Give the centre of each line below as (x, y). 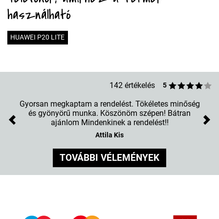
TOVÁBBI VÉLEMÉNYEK (109, 157)
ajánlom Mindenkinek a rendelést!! (109, 122)
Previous (26, 125)
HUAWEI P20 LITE (38, 37)
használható (39, 14)
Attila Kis (109, 135)
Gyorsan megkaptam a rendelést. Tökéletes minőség (109, 104)
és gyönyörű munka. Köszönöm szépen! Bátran (109, 113)
